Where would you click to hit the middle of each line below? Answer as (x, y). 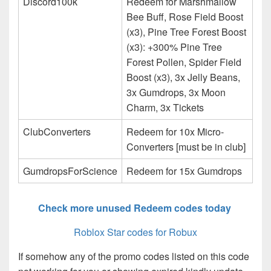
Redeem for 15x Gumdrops (184, 171)
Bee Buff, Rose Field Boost (185, 16)
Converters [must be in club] (186, 146)
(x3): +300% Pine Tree (174, 47)
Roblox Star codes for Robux (135, 232)
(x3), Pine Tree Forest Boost (186, 31)
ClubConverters (57, 131)
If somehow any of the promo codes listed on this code (134, 256)
